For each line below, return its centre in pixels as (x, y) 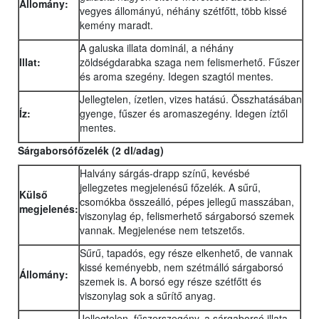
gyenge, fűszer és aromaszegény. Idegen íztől (184, 114)
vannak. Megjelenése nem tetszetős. (162, 230)
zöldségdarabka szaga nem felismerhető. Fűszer (190, 62)
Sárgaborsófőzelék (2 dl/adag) (91, 151)
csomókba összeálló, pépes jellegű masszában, (187, 202)
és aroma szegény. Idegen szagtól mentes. (177, 77)
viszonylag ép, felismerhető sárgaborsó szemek (187, 216)
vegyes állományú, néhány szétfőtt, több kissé (183, 11)
